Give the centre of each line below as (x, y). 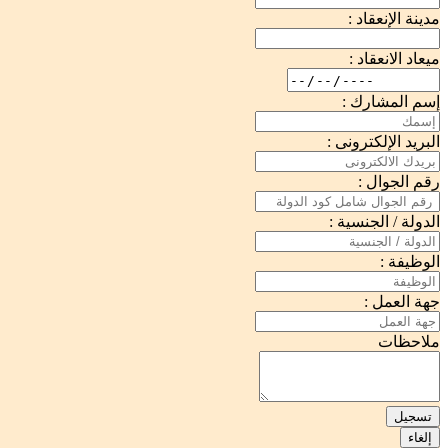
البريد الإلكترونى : (383, 142)
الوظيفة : (410, 262)
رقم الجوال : (399, 182)
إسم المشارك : (391, 102)
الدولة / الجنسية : (384, 222)
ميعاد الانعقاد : (394, 59)
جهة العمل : (402, 302)
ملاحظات (409, 342)
